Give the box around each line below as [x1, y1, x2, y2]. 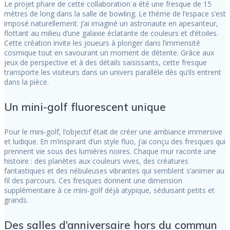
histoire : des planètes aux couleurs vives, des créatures [4, 156, 188, 166]
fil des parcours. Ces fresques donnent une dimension [4, 176, 182, 186]
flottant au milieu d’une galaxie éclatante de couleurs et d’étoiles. [4, 28, 218, 39]
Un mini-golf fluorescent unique [4, 100, 166, 114]
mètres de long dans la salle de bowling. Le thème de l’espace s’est [4, 9, 226, 19]
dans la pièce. [4, 77, 49, 87]
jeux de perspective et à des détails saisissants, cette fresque [4, 57, 207, 68]
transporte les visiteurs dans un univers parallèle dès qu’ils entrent [4, 67, 221, 78]
